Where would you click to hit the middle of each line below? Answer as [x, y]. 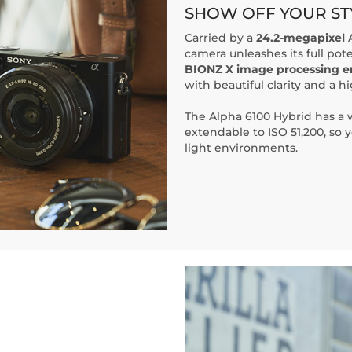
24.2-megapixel [301, 38]
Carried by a [220, 38]
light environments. [241, 148]
